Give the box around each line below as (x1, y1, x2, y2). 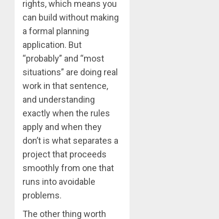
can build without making (22, 12, 119, 23)
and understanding (22, 94, 95, 105)
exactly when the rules (22, 108, 110, 119)
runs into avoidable (22, 176, 95, 187)
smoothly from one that (22, 163, 114, 174)
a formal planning (22, 26, 89, 37)
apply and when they (22, 122, 102, 132)
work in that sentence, (22, 81, 108, 91)
